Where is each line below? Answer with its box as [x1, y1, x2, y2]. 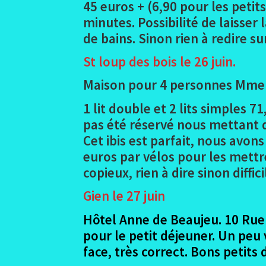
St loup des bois [83, 53, 178, 71]
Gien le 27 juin [83, 187, 166, 205]
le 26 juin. [177, 53, 236, 71]
